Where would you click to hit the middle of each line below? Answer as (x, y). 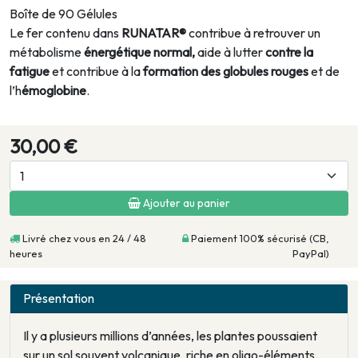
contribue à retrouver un (253, 33)
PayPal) (311, 254)
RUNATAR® (154, 33)
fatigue (30, 72)
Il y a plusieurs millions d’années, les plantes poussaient (170, 336)
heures (26, 254)
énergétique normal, (139, 52)
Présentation (59, 298)
